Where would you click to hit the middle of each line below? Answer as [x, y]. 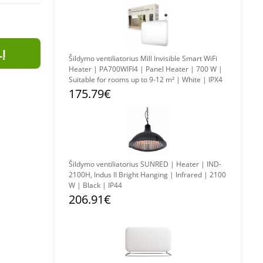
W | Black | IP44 [95, 185]
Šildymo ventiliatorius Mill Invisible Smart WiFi [104, 58]
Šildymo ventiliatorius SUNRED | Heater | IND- [104, 164]
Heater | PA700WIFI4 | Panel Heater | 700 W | [146, 69]
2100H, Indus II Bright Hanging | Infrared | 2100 [147, 175]
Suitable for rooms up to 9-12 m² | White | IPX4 [146, 80]
